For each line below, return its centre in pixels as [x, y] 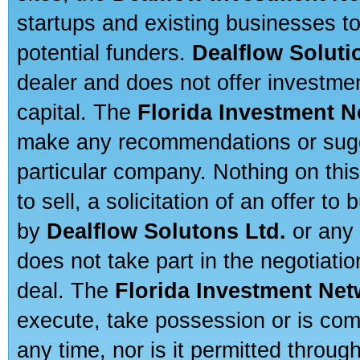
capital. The [77, 112]
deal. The [66, 290]
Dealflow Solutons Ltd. [166, 231]
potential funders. [104, 53]
